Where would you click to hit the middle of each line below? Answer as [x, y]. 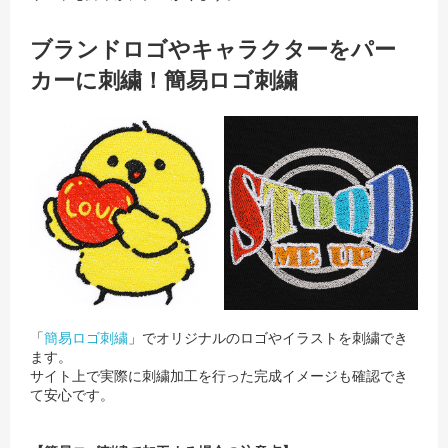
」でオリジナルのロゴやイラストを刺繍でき [268, 337]
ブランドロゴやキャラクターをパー [213, 49]
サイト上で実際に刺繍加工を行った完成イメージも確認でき [219, 375]
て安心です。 [72, 394]
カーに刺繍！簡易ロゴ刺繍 [164, 80]
